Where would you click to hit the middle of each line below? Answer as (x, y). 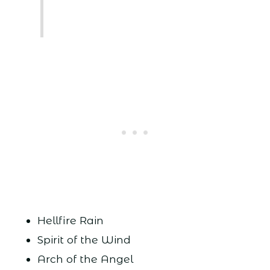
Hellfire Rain (70, 221)
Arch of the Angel (85, 259)
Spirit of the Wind (84, 240)
